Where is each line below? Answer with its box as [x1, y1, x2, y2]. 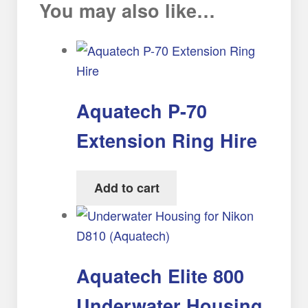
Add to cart [93, 179, 159, 197]
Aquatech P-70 [76, 97, 208, 124]
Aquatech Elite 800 [76, 262, 245, 289]
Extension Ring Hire [76, 126, 258, 153]
